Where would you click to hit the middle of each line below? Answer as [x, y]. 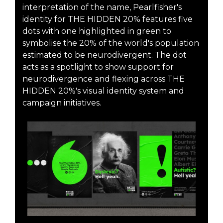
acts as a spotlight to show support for [98, 67]
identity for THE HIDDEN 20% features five [108, 19]
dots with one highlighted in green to [97, 31]
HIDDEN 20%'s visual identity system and [103, 91]
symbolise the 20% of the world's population [111, 43]
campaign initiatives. [62, 103]
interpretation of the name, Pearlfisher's [102, 7]
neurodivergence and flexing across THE [104, 79]
